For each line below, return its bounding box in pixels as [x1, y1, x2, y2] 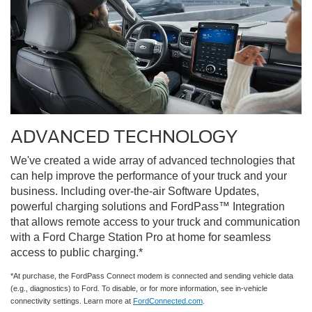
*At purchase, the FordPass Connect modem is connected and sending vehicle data [10, 271, 293, 280]
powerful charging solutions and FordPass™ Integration [10, 200, 285, 212]
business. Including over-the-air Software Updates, [10, 185, 259, 197]
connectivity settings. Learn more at [10, 296, 133, 305]
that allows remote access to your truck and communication [10, 215, 300, 228]
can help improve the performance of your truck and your [10, 169, 287, 182]
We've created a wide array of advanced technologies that [10, 154, 295, 166]
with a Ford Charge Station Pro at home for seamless [10, 231, 271, 243]
